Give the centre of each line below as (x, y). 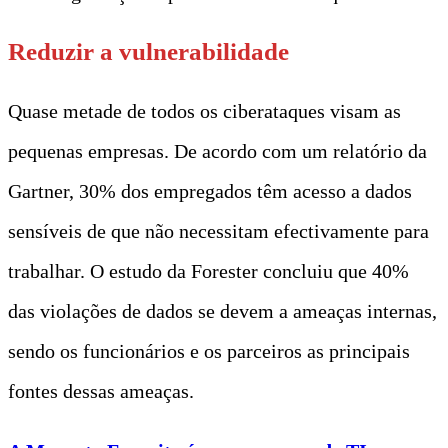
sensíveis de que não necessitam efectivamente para (218, 230)
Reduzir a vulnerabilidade (148, 51)
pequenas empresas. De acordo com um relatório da (217, 150)
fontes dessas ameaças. (101, 390)
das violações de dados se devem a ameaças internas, (222, 310)
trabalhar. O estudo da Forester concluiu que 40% (208, 270)
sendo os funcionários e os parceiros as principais (209, 350)
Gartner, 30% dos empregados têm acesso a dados (210, 190)
